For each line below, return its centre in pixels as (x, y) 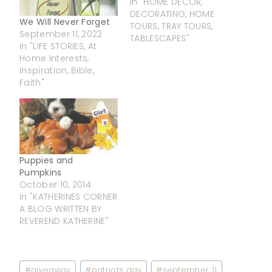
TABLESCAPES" (160, 39)
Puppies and (46, 161)
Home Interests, (54, 58)
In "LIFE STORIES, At (58, 46)
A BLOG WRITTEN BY (61, 209)
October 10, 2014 (56, 185)
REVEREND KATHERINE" (64, 221)
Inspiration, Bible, (57, 70)
